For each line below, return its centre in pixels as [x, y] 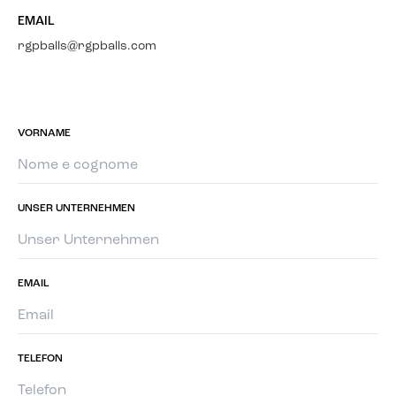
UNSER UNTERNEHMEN [76, 209]
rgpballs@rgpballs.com [87, 47]
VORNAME [44, 134]
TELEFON [40, 359]
